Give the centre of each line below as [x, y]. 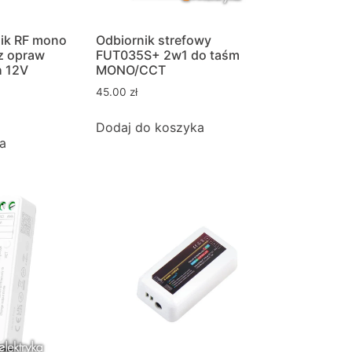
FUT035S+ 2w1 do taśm [168, 55]
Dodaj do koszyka [150, 127]
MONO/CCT [131, 70]
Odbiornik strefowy [154, 40]
